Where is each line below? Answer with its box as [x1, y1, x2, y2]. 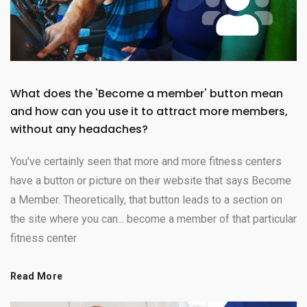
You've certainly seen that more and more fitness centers [10, 154, 282, 168]
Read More [10, 270, 63, 282]
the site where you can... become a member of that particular [10, 212, 297, 225]
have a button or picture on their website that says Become [10, 173, 291, 187]
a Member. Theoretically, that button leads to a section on [10, 193, 282, 206]
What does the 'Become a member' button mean [10, 85, 283, 101]
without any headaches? [10, 121, 148, 137]
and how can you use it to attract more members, [10, 103, 288, 119]
